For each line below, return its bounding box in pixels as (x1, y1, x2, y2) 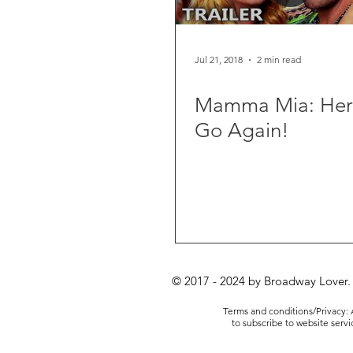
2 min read (257, 54, 301, 66)
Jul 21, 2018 (195, 54, 243, 66)
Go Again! (195, 117, 289, 143)
